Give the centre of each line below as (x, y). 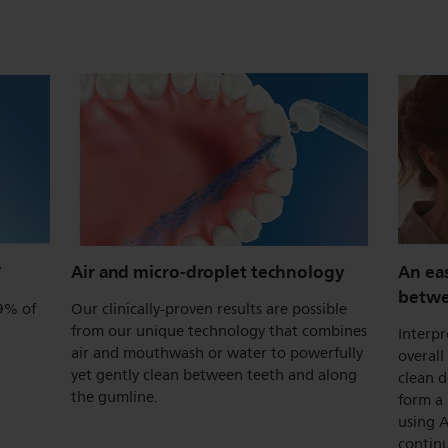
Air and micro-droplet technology (208, 272)
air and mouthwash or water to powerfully (217, 354)
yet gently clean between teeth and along (214, 376)
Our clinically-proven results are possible (209, 310)
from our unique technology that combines (219, 332)
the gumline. (114, 398)
